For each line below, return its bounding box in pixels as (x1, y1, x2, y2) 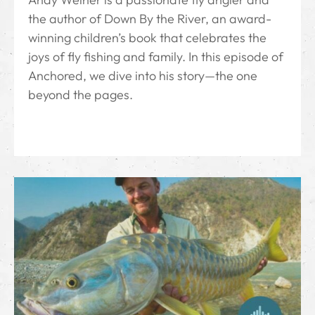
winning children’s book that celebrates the (28, 30, 266, 46)
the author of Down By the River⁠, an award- (28, 11, 271, 27)
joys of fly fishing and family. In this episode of (28, 49, 283, 65)
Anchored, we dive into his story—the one (28, 67, 257, 84)
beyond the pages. (28, 86, 133, 103)
